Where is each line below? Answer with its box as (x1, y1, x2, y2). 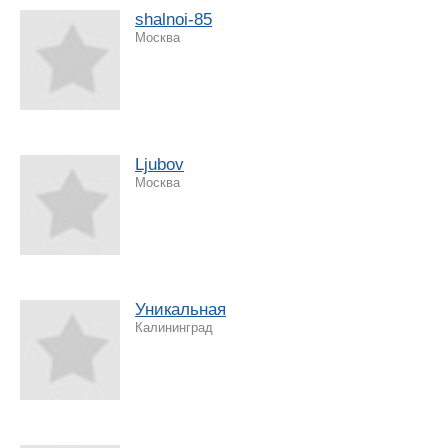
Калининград (135, 319, 213, 335)
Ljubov (135, 154, 184, 174)
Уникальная (135, 299, 226, 319)
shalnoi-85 (135, 9, 212, 29)
